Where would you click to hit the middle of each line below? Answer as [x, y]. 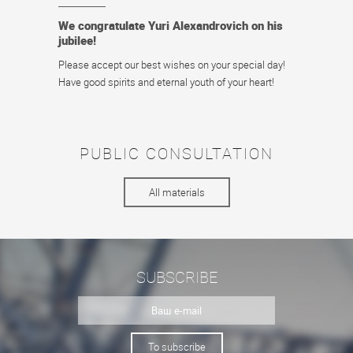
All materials [176, 192]
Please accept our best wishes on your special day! [172, 65]
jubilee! [77, 40]
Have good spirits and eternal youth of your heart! [166, 82]
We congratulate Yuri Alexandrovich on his [171, 25]
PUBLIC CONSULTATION [176, 153]
